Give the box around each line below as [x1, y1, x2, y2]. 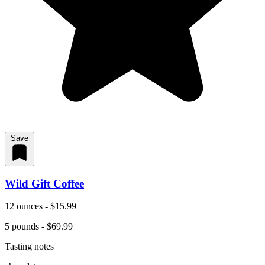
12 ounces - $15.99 [5, 201, 76, 212]
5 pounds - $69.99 [5, 221, 73, 232]
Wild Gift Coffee [5, 177, 84, 190]
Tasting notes [5, 241, 54, 252]
